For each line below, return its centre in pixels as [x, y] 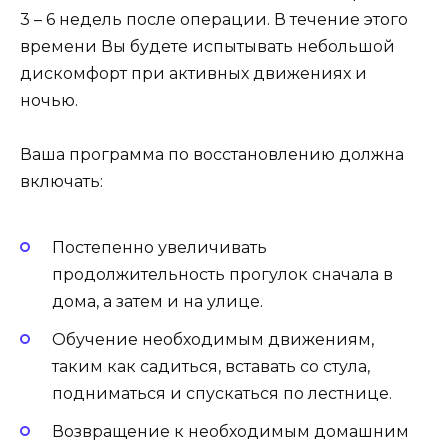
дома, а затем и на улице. [157, 301]
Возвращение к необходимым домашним [230, 431]
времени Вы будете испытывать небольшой [207, 46]
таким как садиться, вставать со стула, [211, 366]
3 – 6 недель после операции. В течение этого [214, 19]
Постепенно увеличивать [159, 247]
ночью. [49, 100]
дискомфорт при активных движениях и [193, 73]
